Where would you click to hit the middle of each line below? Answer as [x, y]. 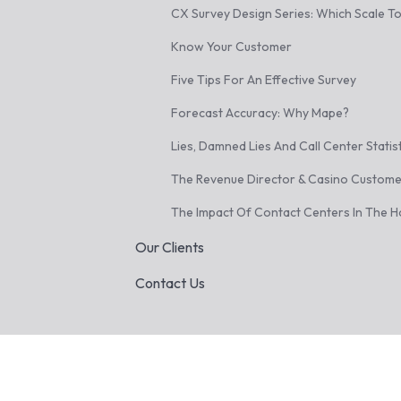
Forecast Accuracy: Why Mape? [260, 113]
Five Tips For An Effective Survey [264, 80]
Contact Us [171, 283]
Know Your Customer [232, 47]
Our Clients [170, 247]
